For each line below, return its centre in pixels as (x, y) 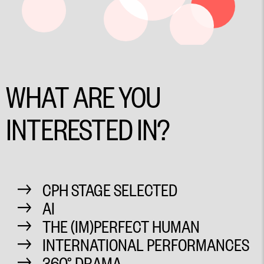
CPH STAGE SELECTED (110, 190)
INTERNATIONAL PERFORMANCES (146, 245)
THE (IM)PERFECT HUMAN (121, 226)
